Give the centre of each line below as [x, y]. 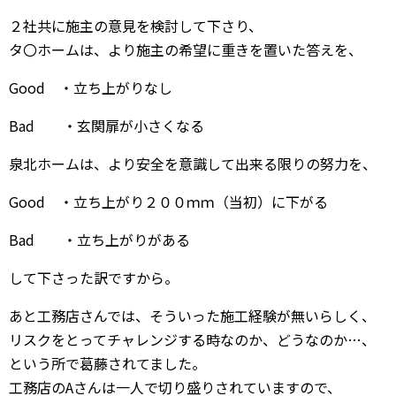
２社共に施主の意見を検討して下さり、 [136, 26]
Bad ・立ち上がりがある [99, 240]
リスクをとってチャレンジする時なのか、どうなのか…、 [192, 339]
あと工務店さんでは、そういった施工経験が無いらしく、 [192, 316]
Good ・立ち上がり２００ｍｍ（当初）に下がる [168, 202]
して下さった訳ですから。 [94, 278]
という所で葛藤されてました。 [107, 363]
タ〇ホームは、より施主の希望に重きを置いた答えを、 [186, 49]
